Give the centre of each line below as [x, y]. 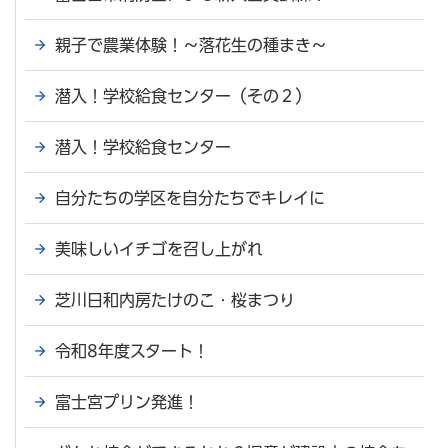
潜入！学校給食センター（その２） [183, 96]
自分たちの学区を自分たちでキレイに [190, 198]
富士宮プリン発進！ [127, 402]
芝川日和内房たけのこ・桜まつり [175, 300]
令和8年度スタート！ [132, 351]
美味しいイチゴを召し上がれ [159, 249]
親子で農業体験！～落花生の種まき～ [191, 45]
